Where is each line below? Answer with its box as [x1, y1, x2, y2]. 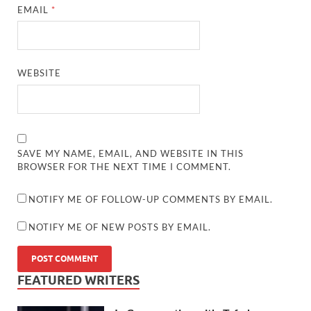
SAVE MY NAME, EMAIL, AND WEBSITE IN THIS [17, 147, 244, 159]
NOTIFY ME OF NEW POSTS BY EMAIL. [28, 221, 212, 233]
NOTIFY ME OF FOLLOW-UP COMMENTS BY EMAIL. [28, 193, 274, 205]
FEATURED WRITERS [17, 272, 140, 287]
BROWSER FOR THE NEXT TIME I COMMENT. [17, 160, 232, 172]
